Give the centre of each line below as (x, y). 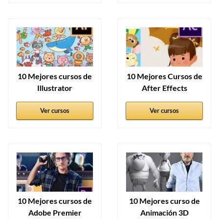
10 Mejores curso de (164, 201)
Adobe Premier (55, 213)
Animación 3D (164, 213)
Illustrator (55, 88)
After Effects (164, 88)
